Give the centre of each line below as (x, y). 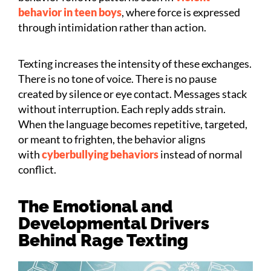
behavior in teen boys (70, 12)
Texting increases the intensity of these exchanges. (135, 63)
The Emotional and (96, 206)
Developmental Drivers (114, 223)
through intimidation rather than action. (112, 27)
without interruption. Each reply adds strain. (122, 109)
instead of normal (201, 154)
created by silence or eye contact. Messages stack (132, 93)
